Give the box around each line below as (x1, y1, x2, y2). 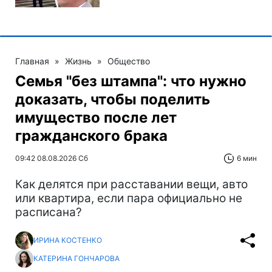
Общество (107, 55, 150, 66)
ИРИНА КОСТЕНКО (33, 236, 102, 245)
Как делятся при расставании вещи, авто (15, 177, 248, 191)
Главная (15, 55, 49, 66)
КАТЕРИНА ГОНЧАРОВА (33, 254, 120, 263)
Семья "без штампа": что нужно (15, 72, 246, 90)
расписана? (15, 205, 82, 219)
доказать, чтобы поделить (15, 90, 210, 108)
